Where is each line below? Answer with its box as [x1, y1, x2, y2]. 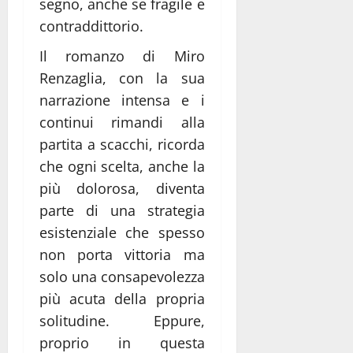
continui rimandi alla [39, 112, 205, 132]
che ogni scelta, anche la [39, 156, 205, 176]
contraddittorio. [39, 16, 143, 35]
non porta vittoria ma [39, 244, 205, 264]
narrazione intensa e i [39, 90, 205, 110]
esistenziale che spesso [39, 222, 205, 242]
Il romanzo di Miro [39, 46, 205, 65]
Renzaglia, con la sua [39, 68, 205, 87]
